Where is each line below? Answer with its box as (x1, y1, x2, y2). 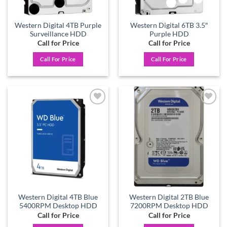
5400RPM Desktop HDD (19, 202, 97, 210)
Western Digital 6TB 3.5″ (130, 21, 208, 29)
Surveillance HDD (29, 29, 87, 38)
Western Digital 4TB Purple (15, 21, 101, 29)
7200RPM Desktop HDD (130, 202, 208, 210)
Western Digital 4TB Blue (18, 193, 98, 202)
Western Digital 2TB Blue (129, 193, 209, 202)
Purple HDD (149, 29, 189, 38)
